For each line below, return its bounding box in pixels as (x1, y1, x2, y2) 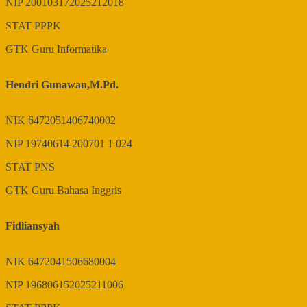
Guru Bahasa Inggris (32, 184, 121, 197)
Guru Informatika (32, 43, 107, 56)
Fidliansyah (5, 220, 60, 232)
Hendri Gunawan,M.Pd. (5, 79, 119, 91)
